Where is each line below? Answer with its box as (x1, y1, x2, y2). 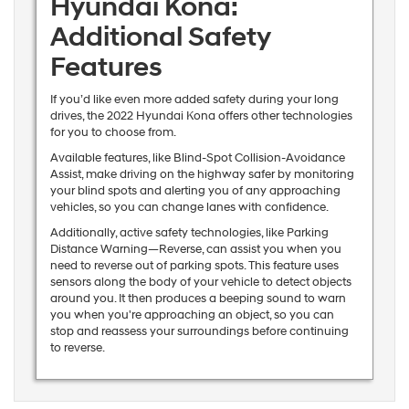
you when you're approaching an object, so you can (49, 307, 334, 322)
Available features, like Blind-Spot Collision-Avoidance (49, 150, 345, 165)
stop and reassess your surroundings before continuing (49, 323, 349, 339)
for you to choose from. (49, 124, 176, 140)
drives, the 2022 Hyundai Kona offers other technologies (49, 108, 352, 123)
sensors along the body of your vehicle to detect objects (49, 274, 351, 289)
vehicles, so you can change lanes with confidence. (49, 199, 329, 215)
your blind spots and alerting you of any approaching (49, 183, 341, 198)
